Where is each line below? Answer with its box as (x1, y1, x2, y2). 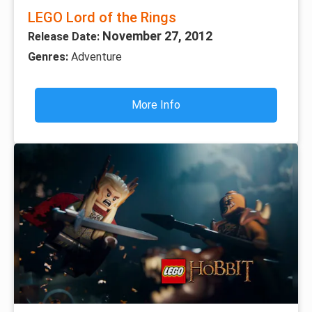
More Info (132, 98, 180, 112)
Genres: (28, 50, 71, 64)
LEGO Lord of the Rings (28, 9, 176, 26)
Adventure (71, 50, 122, 64)
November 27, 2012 (102, 29, 212, 44)
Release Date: (28, 30, 102, 44)
